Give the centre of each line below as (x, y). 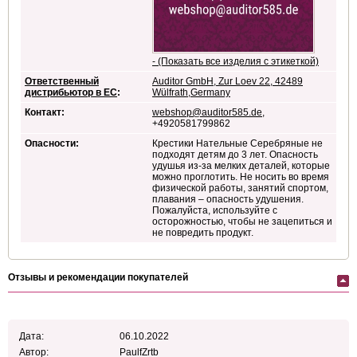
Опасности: (52, 144)
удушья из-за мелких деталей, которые (241, 166)
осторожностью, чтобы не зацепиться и (242, 222)
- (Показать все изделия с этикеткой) (235, 62)
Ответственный (62, 82)
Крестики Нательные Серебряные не (237, 144)
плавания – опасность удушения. (229, 200)
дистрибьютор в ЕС (71, 93)
